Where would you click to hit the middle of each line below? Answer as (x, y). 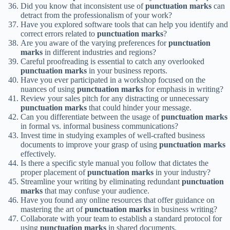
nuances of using (49, 89)
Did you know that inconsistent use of (83, 6)
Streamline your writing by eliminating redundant (101, 182)
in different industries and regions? (99, 52)
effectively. (38, 154)
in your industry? (182, 172)
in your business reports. (127, 71)
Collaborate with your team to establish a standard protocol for (121, 219)
